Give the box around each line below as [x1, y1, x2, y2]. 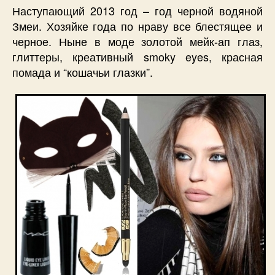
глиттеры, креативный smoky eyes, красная [12, 48, 263, 65]
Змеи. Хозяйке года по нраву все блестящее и [12, 18, 263, 34]
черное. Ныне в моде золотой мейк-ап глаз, [12, 33, 263, 50]
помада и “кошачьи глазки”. [12, 64, 153, 80]
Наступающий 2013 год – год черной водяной [12, 2, 263, 19]
